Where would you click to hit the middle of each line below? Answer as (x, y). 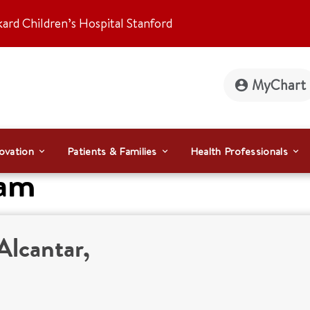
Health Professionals (239, 151)
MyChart (279, 85)
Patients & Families (112, 151)
